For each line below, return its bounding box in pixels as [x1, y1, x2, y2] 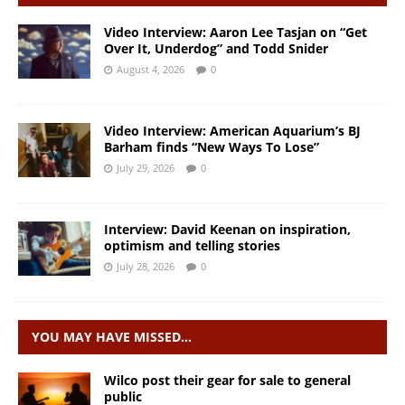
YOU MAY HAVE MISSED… [32, 327, 192, 345]
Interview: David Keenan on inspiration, [104, 220, 351, 238]
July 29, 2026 [117, 160, 174, 174]
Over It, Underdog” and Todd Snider [104, 39, 328, 57]
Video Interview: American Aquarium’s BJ [104, 121, 361, 139]
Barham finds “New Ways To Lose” [104, 137, 319, 155]
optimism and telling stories [104, 236, 280, 254]
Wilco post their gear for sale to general [104, 371, 351, 389]
